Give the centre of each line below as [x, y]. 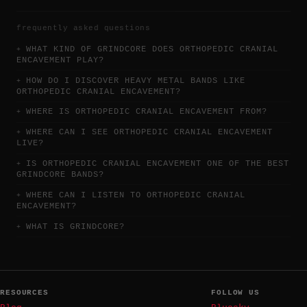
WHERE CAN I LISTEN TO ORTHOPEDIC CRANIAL [136, 195]
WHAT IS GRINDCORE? [75, 226]
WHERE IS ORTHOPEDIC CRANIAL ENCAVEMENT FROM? [147, 112]
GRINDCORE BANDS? [60, 175]
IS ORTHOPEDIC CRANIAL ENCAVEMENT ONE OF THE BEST [158, 164]
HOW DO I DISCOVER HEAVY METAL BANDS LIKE [136, 81]
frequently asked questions [83, 28]
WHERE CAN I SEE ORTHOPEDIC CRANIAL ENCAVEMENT [149, 133]
